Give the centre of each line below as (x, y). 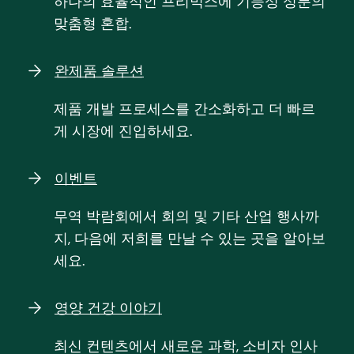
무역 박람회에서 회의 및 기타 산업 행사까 (186, 217)
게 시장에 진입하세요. (123, 132)
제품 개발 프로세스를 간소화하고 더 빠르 (185, 109)
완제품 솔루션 (99, 72)
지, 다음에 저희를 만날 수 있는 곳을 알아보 (190, 239)
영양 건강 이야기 (108, 309)
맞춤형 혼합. (93, 24)
